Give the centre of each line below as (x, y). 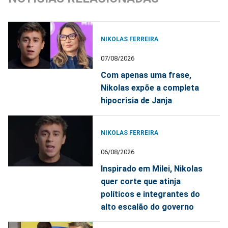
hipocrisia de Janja (137, 100)
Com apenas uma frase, (146, 75)
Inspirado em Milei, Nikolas (152, 168)
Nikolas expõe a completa (150, 88)
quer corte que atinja (141, 181)
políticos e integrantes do (151, 194)
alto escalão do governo (148, 207)
